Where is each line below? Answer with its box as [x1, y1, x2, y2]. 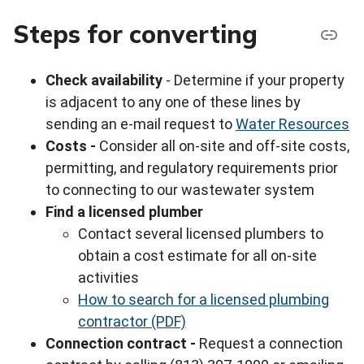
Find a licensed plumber [45, 203, 203, 220]
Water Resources [236, 115, 349, 132]
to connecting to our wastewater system [45, 181, 314, 198]
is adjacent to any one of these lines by [45, 93, 301, 110]
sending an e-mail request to [45, 115, 236, 132]
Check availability [45, 71, 162, 89]
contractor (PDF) [78, 313, 186, 330]
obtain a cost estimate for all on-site [78, 247, 317, 264]
